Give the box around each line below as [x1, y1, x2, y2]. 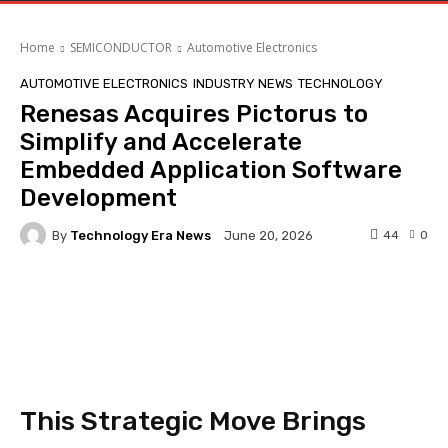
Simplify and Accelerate [20, 128, 302, 157]
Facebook [69, 291, 124, 307]
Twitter [197, 291, 240, 307]
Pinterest [313, 291, 367, 307]
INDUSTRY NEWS [193, 76, 293, 92]
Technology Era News [70, 227, 211, 243]
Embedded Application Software [20, 156, 402, 185]
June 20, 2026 [224, 228, 313, 244]
